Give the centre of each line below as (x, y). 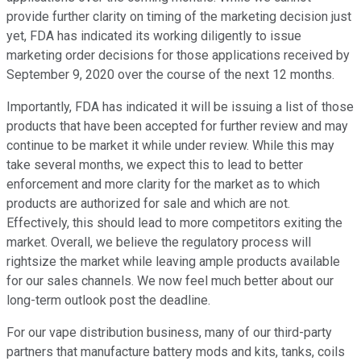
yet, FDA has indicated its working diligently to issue (154, 36)
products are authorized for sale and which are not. (148, 204)
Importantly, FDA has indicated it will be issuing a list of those (180, 107)
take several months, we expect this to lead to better (155, 165)
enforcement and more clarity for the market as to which (163, 185)
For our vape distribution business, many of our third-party (169, 333)
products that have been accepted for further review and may (177, 127)
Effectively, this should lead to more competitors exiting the (174, 223)
